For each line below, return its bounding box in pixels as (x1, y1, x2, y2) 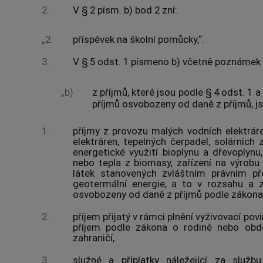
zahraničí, (72, 232, 114, 244)
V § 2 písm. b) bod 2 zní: (72, 4, 177, 16)
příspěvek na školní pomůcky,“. (72, 33, 204, 46)
